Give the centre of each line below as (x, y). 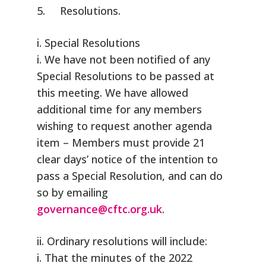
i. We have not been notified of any (124, 60)
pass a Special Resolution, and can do (130, 176)
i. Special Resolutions (89, 43)
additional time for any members (120, 110)
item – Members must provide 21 (121, 143)
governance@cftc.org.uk (100, 209)
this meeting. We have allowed (113, 93)
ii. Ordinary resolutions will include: (122, 241)
